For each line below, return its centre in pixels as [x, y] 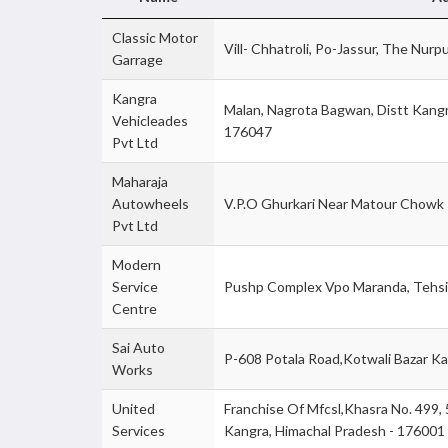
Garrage [137, 59]
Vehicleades [150, 120]
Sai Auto [138, 347]
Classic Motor [155, 37]
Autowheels [150, 203]
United [133, 408]
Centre [134, 308]
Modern [136, 264]
